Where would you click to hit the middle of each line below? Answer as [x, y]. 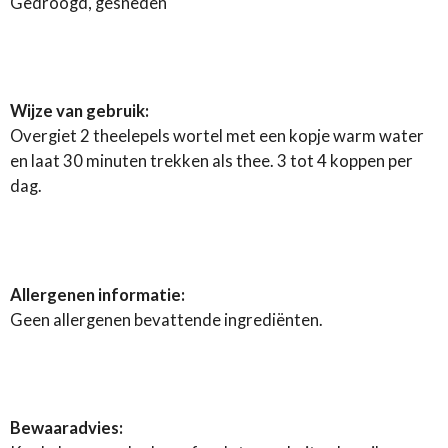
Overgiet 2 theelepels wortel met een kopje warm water [217, 136]
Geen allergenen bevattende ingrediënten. [168, 319]
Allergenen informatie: [97, 294]
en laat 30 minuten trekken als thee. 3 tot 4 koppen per [211, 161]
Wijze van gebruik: [79, 111]
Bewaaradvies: [66, 427]
